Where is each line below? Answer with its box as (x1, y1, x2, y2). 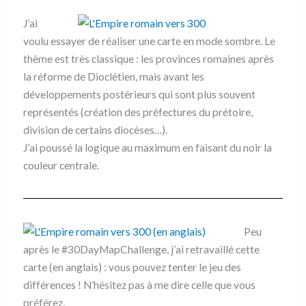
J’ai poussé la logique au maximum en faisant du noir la (23, 141, 272, 154)
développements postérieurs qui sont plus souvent (23, 87, 255, 100)
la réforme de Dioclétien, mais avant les (23, 70, 204, 83)
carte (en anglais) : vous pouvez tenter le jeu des (23, 260, 241, 273)
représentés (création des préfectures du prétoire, (23, 105, 253, 118)
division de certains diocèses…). (23, 123, 167, 136)
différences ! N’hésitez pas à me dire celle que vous (23, 278, 255, 291)
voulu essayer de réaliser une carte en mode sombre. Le (23, 34, 275, 47)
